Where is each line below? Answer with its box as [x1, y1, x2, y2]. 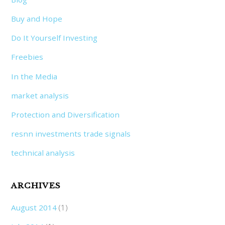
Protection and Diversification [11, 109, 120, 120]
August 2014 [11, 202, 57, 212]
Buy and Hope [11, 14, 63, 24]
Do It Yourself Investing [11, 33, 98, 43]
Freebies [11, 52, 44, 62]
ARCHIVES [11, 180, 61, 190]
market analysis [11, 90, 69, 100]
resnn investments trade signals [11, 129, 131, 139]
